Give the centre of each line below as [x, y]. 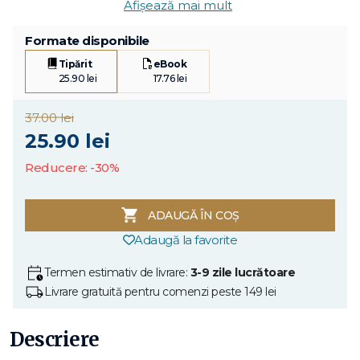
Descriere [55, 339]
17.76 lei [170, 78]
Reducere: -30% [72, 167]
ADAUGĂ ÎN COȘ [194, 215]
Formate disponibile [87, 40]
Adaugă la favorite [186, 239]
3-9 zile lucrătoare [242, 273]
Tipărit [75, 63]
